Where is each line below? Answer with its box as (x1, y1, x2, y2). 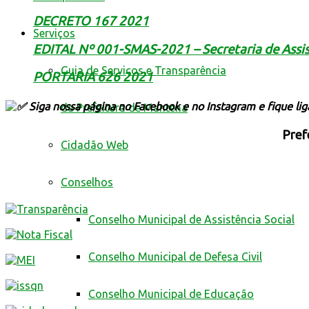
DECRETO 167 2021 (33, 14, 149, 29)
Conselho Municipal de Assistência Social (88, 213, 295, 226)
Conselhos (61, 176, 113, 188)
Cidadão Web (61, 139, 128, 151)
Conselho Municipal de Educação (88, 288, 254, 300)
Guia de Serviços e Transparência (61, 64, 226, 77)
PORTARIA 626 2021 (33, 70, 153, 85)
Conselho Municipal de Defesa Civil (88, 250, 262, 263)
